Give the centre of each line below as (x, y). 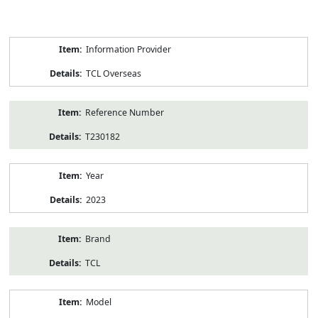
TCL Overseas (113, 73)
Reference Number (124, 112)
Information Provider (128, 49)
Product (25, 42)
